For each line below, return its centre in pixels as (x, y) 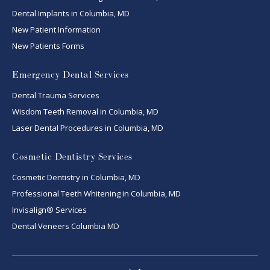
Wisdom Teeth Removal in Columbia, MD (85, 112)
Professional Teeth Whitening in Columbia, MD (96, 194)
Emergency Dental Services (71, 75)
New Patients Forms (48, 46)
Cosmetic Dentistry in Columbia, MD (76, 177)
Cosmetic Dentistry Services (72, 157)
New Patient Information (56, 30)
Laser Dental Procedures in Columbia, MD (88, 128)
